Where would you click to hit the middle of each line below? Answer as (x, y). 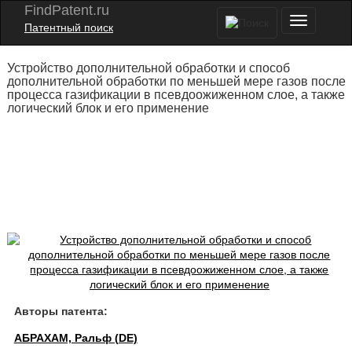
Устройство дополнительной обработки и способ (148, 68)
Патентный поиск (69, 27)
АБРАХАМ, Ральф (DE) (75, 338)
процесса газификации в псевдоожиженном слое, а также (176, 95)
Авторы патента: (60, 311)
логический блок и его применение (108, 108)
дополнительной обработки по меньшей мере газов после (176, 81)
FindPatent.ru (67, 10)
